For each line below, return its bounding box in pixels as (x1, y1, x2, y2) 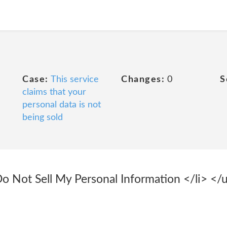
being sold (22, 113, 63, 122)
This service (50, 75, 99, 84)
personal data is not (22, 100, 101, 109)
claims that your (22, 88, 86, 97)
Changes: (121, 75, 165, 84)
